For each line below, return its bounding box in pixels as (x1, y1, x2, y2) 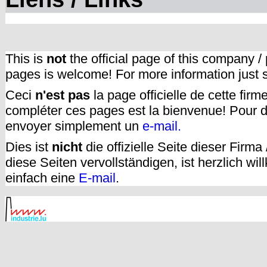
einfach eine (5, 170, 79, 185)
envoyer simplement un (5, 118, 142, 133)
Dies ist (5, 139, 52, 154)
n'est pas (35, 87, 90, 103)
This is (5, 51, 46, 66)
